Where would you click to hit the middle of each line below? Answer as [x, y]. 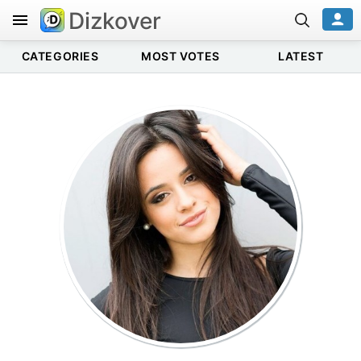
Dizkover [115, 21]
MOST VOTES [180, 56]
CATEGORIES [60, 56]
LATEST [301, 56]
